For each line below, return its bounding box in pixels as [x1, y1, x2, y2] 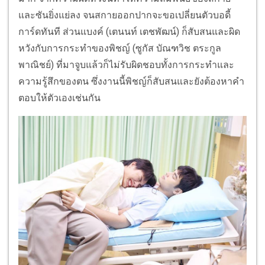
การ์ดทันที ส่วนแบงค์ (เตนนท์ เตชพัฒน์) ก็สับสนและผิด [18, 25, 240, 37]
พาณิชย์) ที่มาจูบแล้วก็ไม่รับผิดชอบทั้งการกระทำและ [18, 59, 234, 70]
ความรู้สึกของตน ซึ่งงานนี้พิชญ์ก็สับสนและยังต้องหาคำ [18, 75, 244, 87]
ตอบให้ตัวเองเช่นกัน [18, 92, 101, 104]
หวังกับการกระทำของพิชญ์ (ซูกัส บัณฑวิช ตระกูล [18, 42, 221, 54]
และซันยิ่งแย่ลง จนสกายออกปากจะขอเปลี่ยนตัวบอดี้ [18, 9, 231, 21]
